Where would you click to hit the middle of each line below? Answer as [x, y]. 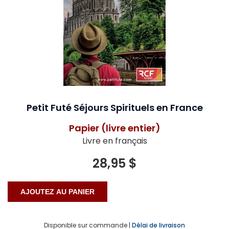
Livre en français [114, 141]
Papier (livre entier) [114, 128]
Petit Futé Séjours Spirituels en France [114, 108]
